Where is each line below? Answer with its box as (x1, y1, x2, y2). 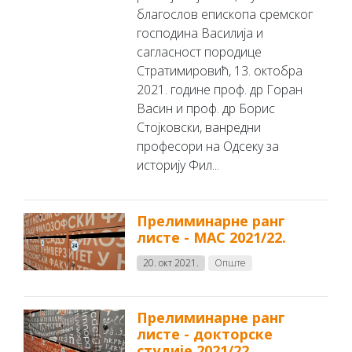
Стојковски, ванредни (137, 119, 262, 136)
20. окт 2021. (143, 256, 200, 269)
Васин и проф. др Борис (137, 100, 276, 117)
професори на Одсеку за (137, 137, 280, 155)
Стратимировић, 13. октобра (137, 62, 303, 79)
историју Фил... (137, 156, 220, 174)
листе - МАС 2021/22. (137, 228, 287, 247)
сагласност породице (137, 43, 262, 60)
